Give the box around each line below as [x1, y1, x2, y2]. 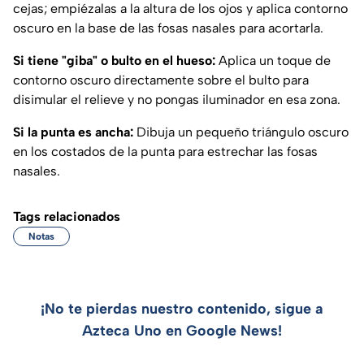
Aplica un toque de [215, 53, 331, 69]
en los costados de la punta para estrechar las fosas [13, 144, 318, 160]
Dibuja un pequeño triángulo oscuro [133, 124, 349, 141]
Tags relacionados [13, 209, 120, 225]
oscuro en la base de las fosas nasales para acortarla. [13, 20, 323, 37]
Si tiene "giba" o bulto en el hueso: [13, 53, 215, 69]
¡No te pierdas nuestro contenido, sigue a [41, 300, 323, 318]
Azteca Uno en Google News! [82, 322, 282, 340]
